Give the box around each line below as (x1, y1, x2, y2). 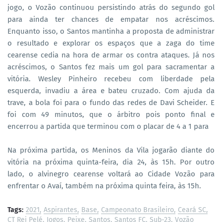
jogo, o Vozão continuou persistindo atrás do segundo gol (7, 2, 215, 12)
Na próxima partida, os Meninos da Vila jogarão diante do (7, 145, 215, 155)
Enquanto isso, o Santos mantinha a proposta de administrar (7, 26, 215, 36)
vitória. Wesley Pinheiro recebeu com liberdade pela (7, 74, 215, 83)
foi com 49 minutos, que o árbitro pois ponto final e (7, 110, 215, 119)
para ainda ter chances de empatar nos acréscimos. (7, 14, 215, 24)
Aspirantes (44, 205, 77, 214)
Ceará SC (178, 205, 206, 214)
